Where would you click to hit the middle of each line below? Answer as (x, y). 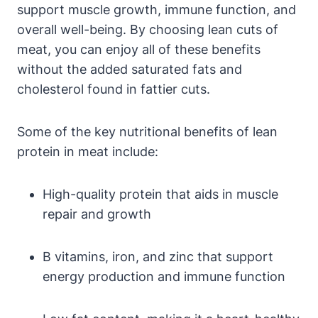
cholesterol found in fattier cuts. (114, 89)
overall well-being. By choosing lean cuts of (148, 29)
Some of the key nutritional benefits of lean (147, 131)
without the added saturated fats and (130, 69)
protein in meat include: (88, 151)
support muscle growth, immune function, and (157, 9)
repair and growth (97, 214)
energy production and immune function (164, 276)
